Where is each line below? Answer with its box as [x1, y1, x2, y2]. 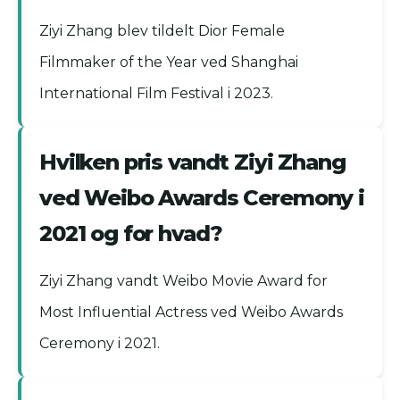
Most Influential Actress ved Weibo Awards [39, 304, 343, 321]
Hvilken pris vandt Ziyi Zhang [39, 149, 346, 176]
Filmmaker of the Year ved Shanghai [39, 54, 298, 71]
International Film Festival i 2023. [39, 85, 273, 103]
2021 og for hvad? [39, 221, 222, 247]
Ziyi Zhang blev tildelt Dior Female [39, 22, 285, 40]
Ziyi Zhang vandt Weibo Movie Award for [39, 272, 328, 290]
